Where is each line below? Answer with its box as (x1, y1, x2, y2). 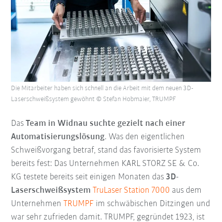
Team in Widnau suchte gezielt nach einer (26, 119, 186, 129)
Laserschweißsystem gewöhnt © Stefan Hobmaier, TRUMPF (11, 96, 176, 104)
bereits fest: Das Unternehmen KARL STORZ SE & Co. (11, 159, 200, 169)
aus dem (170, 186, 202, 196)
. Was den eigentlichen (105, 132, 185, 142)
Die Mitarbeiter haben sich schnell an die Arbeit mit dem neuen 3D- (11, 85, 194, 93)
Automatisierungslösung (11, 132, 105, 142)
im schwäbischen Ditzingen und (94, 199, 211, 209)
